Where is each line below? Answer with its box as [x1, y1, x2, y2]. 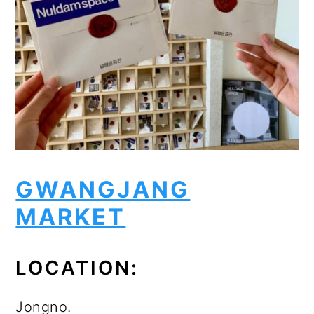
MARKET [15, 203, 126, 231]
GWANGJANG [15, 176, 191, 204]
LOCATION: [15, 256, 139, 280]
